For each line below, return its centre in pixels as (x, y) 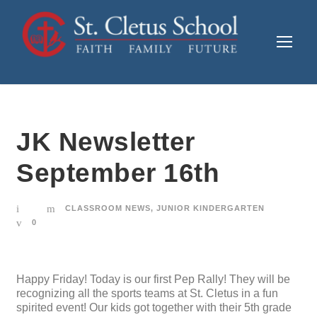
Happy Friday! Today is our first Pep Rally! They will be (153, 279)
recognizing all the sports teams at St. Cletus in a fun (147, 294)
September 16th (118, 173)
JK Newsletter (106, 142)
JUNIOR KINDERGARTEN (211, 208)
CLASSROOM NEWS (108, 208)
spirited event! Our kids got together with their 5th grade (154, 308)
